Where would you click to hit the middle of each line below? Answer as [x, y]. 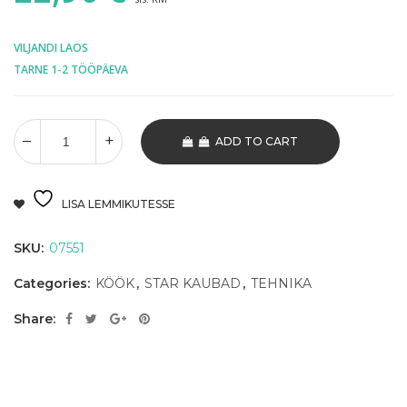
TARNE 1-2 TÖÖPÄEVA [71, 70]
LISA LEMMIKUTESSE [119, 204]
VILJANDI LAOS [51, 48]
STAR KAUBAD [193, 284]
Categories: [54, 284]
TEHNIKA [281, 284]
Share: [35, 319]
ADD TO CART [257, 142]
